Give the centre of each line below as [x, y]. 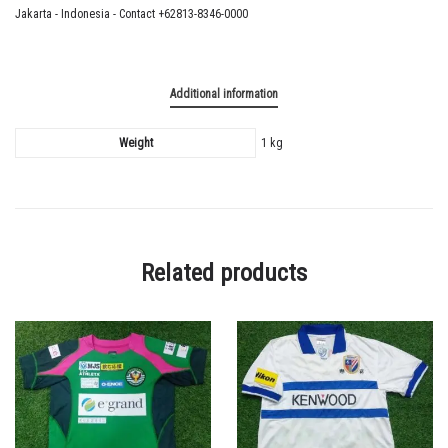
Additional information [224, 94]
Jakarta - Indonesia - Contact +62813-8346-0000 [131, 14]
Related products [224, 273]
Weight [135, 143]
